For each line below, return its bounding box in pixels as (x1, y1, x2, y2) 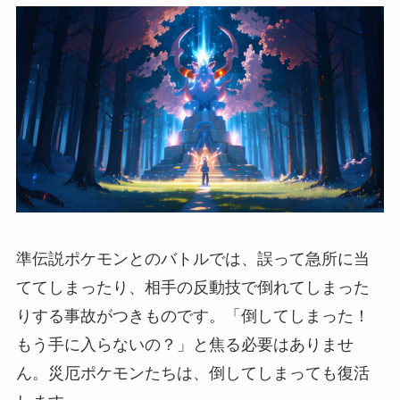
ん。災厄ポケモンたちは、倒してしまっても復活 (15, 363, 370, 382)
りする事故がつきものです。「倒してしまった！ (15, 306, 370, 325)
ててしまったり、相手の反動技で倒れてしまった (15, 278, 370, 296)
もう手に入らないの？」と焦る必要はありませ (15, 335, 354, 354)
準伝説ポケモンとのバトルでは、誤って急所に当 (15, 249, 370, 268)
